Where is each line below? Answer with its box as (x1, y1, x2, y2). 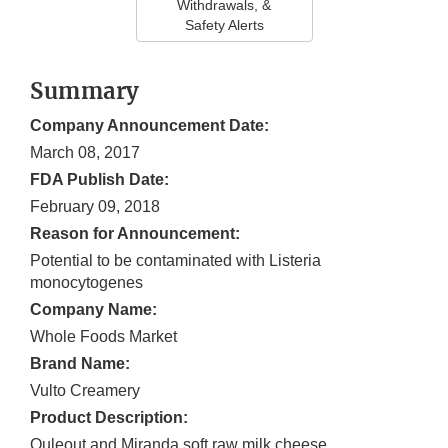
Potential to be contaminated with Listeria (30, 252, 321, 270)
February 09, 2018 (30, 198, 160, 216)
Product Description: (30, 409, 188, 427)
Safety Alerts (184, 17, 264, 34)
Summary (30, 77, 140, 106)
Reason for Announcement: (30, 225, 240, 243)
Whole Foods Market (30, 328, 177, 346)
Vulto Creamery (30, 382, 140, 400)
